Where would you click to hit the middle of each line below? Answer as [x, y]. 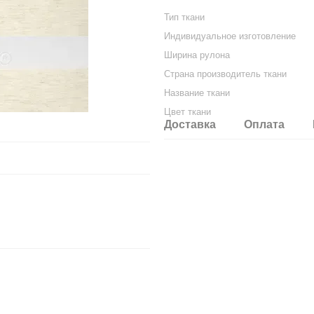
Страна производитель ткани [225, 74]
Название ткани [197, 93]
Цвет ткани [187, 112]
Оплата [264, 124]
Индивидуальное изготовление [230, 36]
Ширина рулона [197, 55]
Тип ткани [184, 17]
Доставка [190, 124]
